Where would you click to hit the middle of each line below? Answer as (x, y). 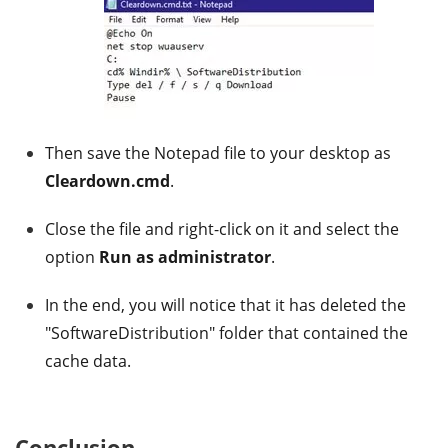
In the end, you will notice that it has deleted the (225, 304)
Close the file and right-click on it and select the (222, 228)
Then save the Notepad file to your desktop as (218, 152)
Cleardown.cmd (107, 180)
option (72, 256)
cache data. (88, 360)
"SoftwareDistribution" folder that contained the (226, 332)
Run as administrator (185, 256)
